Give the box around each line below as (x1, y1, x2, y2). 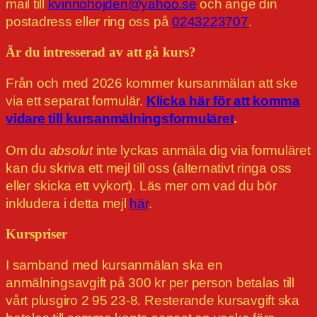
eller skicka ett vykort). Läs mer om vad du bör (6, 178, 277, 194)
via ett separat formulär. (6, 93, 146, 109)
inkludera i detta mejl (6, 196, 130, 212)
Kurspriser (6, 227, 67, 242)
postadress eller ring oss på (6, 14, 173, 30)
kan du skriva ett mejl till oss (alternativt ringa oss (6, 161, 292, 176)
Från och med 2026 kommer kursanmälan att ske (6, 76, 298, 91)
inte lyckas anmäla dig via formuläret (92, 143, 311, 158)
